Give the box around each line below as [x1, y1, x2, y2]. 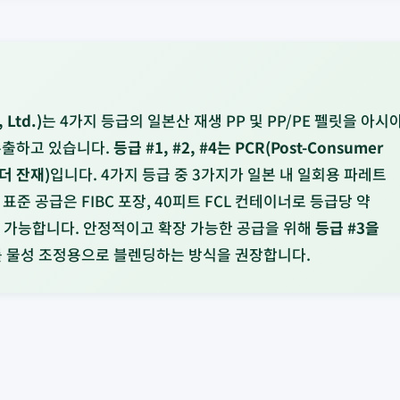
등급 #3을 [315, 216, 379, 239]
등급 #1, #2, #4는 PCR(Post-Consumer [113, 136, 383, 159]
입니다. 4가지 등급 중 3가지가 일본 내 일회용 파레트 [50, 162, 387, 186]
